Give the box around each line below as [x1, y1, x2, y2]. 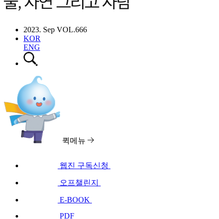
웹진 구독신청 [60, 161, 109, 170]
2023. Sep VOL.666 [23, 25, 87, 34]
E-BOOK [60, 195, 90, 204]
